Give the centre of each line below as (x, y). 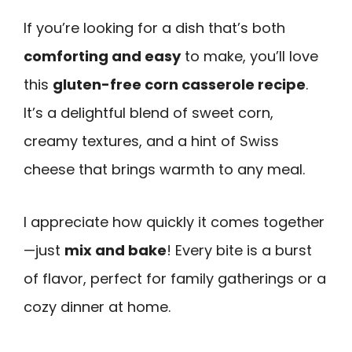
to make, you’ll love (249, 56)
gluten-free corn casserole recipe (179, 84)
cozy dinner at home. (97, 306)
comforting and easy (102, 56)
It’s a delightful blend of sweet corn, (148, 113)
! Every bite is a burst (239, 250)
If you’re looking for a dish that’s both (154, 28)
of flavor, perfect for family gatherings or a (175, 278)
